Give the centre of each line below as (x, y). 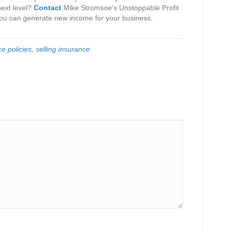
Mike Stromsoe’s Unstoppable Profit (120, 7)
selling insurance (63, 49)
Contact (48, 7)
